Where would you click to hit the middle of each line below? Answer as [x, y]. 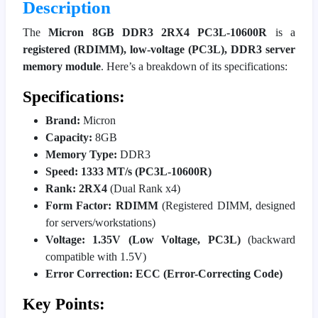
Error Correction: [89, 273]
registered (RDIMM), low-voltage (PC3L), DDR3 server [159, 49]
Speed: [62, 171]
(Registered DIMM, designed [227, 205]
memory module [62, 66]
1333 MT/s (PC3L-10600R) [146, 171]
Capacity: [69, 137]
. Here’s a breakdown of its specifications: [194, 66]
